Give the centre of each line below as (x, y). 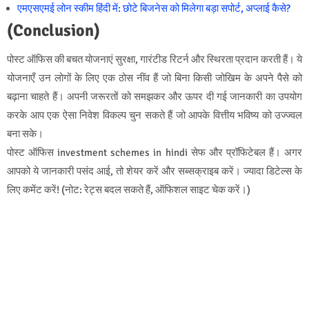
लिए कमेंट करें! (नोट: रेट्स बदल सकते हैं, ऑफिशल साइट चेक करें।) (129, 190)
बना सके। (25, 134)
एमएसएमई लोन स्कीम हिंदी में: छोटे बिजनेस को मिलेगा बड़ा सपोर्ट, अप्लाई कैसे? (154, 9)
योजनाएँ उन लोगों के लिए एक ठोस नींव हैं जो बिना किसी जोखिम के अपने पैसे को (154, 78)
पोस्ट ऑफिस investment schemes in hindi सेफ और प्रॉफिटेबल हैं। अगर (154, 153)
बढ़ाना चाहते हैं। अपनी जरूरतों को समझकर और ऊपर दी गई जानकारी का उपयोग (154, 97)
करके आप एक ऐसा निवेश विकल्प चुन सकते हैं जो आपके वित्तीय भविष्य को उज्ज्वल (154, 116)
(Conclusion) (53, 31)
